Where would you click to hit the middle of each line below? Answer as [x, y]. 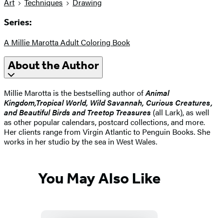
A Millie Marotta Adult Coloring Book [67, 42]
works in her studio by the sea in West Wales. [81, 142]
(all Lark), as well [180, 112]
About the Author [53, 65]
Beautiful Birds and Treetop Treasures [84, 112]
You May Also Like [99, 178]
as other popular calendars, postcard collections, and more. [104, 122]
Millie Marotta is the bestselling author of [75, 93]
